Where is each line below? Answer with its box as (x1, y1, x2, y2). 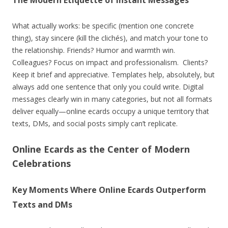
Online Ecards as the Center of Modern (12, 142, 190, 155)
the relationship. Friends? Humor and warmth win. (12, 45, 175, 55)
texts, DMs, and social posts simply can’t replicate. (12, 118, 178, 128)
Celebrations (12, 157, 71, 169)
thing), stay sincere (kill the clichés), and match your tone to (12, 33, 208, 43)
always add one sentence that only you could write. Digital (12, 81, 204, 92)
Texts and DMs (12, 198, 72, 210)
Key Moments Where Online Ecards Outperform (12, 184, 206, 195)
